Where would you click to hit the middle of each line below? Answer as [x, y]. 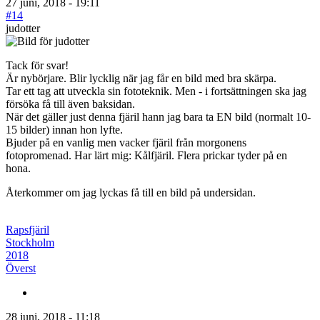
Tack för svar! [37, 65]
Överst [21, 268]
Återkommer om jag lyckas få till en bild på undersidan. [131, 192]
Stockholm [30, 242]
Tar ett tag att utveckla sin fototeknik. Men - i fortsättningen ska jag [156, 91]
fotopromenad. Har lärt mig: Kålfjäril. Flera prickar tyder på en [146, 155]
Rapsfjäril [27, 229]
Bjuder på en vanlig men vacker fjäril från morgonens [126, 142]
